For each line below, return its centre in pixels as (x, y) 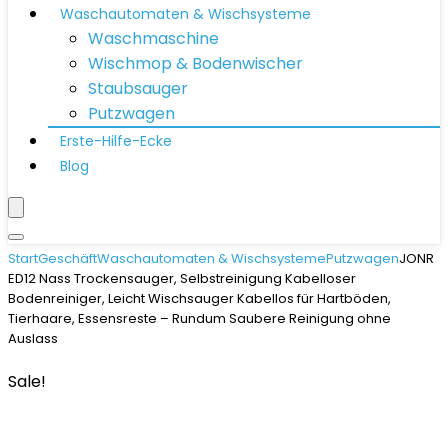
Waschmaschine (153, 38)
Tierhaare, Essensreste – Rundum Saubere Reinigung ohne (199, 318)
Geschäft (67, 258)
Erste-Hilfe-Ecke (116, 141)
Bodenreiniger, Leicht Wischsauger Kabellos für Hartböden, (199, 298)
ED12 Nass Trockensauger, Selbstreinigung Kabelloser (182, 278)
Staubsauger (138, 88)
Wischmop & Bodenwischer (195, 63)
